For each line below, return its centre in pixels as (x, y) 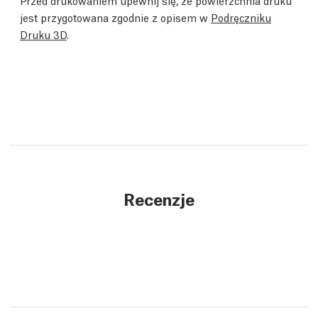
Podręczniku (241, 17)
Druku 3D (43, 34)
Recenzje (159, 198)
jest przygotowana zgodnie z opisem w (115, 17)
